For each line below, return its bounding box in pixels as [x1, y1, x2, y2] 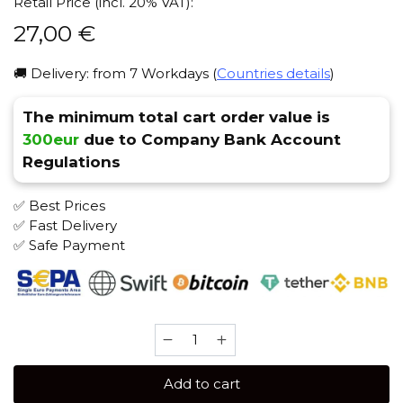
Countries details [217, 65, 330, 83]
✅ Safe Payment [13, 237, 125, 255]
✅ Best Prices [13, 197, 105, 215]
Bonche [153, 324, 209, 342]
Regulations [22, 153, 121, 172]
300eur [22, 130, 79, 149]
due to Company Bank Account [79, 130, 341, 149]
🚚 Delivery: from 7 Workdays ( [13, 65, 217, 83]
